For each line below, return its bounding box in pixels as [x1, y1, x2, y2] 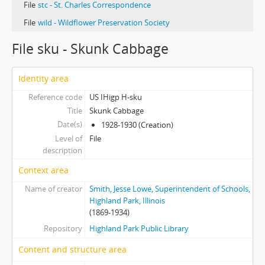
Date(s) [57, 119, 82, 130]
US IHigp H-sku [89, 92, 142, 103]
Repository [43, 223, 82, 234]
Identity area [18, 73, 69, 85]
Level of [54, 133, 82, 144]
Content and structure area [18, 244, 127, 256]
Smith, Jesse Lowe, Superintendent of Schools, [89, 183, 250, 195]
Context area [18, 164, 69, 176]
